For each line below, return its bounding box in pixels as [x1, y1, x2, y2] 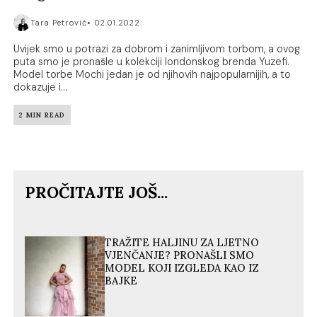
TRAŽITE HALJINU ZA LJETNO [105, 236, 260, 249]
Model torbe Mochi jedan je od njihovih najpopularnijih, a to [13, 67, 292, 81]
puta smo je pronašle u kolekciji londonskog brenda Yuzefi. [13, 54, 290, 68]
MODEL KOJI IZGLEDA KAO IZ [105, 261, 260, 275]
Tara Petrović [30, 17, 88, 28]
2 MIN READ [19, 110, 66, 120]
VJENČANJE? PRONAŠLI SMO [105, 248, 255, 262]
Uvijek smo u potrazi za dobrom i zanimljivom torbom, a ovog [13, 42, 301, 55]
